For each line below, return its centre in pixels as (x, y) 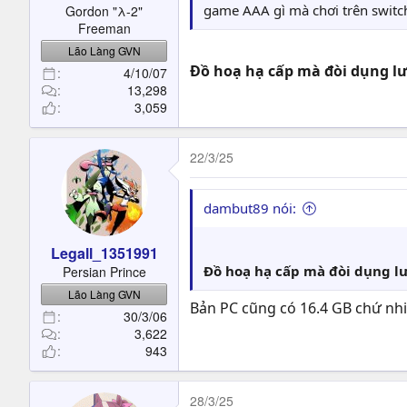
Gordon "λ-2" (104, 11)
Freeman (104, 28)
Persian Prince (104, 272)
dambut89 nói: (250, 208)
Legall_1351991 (104, 253)
